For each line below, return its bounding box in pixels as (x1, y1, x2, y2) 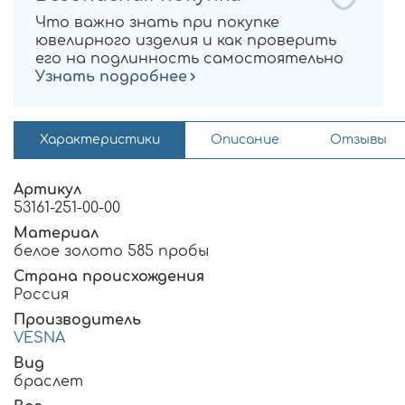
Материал (14, 225, 99, 242)
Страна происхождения (14, 268, 204, 286)
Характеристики (40, 133, 160, 147)
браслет (14, 373, 83, 391)
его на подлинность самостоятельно (35, 51, 344, 68)
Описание (211, 133, 279, 147)
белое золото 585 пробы (14, 243, 209, 260)
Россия (14, 287, 69, 304)
